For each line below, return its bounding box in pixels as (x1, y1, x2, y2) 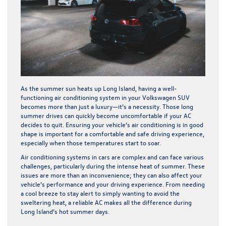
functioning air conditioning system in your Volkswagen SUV (21, 93, 190, 102)
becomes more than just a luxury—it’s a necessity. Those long (21, 102, 193, 111)
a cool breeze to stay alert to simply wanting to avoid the (21, 189, 180, 198)
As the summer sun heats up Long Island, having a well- (21, 84, 177, 93)
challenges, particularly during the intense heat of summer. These (21, 161, 205, 171)
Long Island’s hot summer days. (21, 207, 109, 216)
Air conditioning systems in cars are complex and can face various (21, 152, 204, 161)
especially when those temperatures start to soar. (21, 138, 161, 147)
